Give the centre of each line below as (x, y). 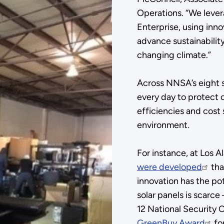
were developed (169, 167)
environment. (163, 125)
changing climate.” (174, 55)
